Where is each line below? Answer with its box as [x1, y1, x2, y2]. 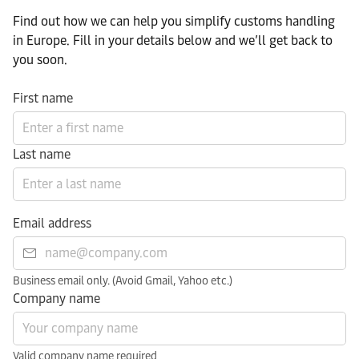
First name [13, 90, 73, 106]
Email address [13, 215, 91, 231]
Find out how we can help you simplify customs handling [13, 13, 335, 29]
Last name [13, 146, 71, 162]
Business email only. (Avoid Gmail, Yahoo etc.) [13, 273, 232, 288]
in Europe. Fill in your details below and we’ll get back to [13, 32, 333, 48]
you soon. [13, 51, 67, 67]
